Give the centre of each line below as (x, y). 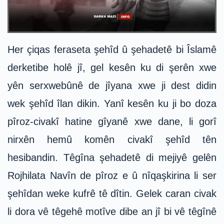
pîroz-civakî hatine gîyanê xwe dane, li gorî (112, 122)
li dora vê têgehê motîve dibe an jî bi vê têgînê (112, 212)
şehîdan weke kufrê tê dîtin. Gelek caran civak (112, 194)
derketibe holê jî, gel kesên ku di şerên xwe (112, 68)
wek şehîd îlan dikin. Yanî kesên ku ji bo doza (112, 104)
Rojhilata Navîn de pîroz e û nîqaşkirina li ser (112, 176)
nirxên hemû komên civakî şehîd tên (112, 140)
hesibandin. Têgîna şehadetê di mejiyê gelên (112, 158)
